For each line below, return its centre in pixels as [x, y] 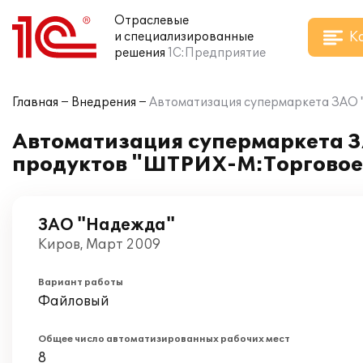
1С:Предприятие [217, 53]
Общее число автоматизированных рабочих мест [164, 339]
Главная [35, 102]
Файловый [74, 301]
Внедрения [104, 102]
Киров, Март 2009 [99, 245]
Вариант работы [81, 282]
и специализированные [184, 37]
